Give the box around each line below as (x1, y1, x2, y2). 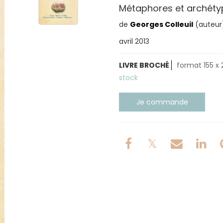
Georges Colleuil (130, 19, 193, 29)
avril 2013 (119, 36, 149, 46)
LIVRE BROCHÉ (119, 60, 169, 70)
